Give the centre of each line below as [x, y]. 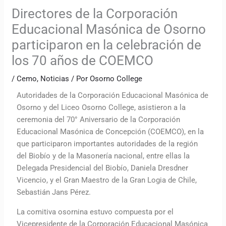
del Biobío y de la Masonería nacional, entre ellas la [103, 156]
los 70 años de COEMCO [83, 60]
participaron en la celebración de [107, 45]
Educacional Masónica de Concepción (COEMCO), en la [110, 131]
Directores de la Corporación [95, 13]
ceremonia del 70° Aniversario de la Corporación [99, 119]
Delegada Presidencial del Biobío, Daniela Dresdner [103, 168]
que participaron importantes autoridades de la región [107, 144]
